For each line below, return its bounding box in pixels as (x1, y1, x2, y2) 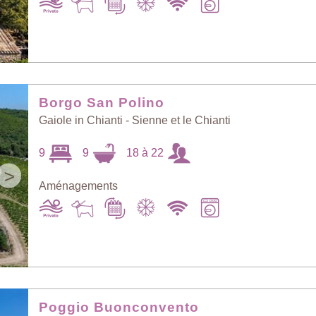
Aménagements (39, 180, 119, 192)
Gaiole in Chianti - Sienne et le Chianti (39, 114, 231, 126)
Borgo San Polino (39, 95, 164, 110)
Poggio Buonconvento (39, 300, 199, 315)
